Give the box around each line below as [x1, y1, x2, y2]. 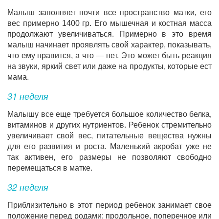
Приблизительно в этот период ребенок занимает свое [7, 201, 212, 209]
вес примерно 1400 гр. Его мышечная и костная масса [7, 19, 212, 27]
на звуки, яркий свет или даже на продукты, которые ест [7, 62, 212, 70]
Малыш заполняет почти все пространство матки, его [7, 8, 212, 17]
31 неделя [7, 89, 48, 102]
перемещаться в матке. [7, 164, 92, 172]
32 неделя [7, 180, 48, 193]
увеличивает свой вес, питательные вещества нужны [7, 131, 212, 140]
